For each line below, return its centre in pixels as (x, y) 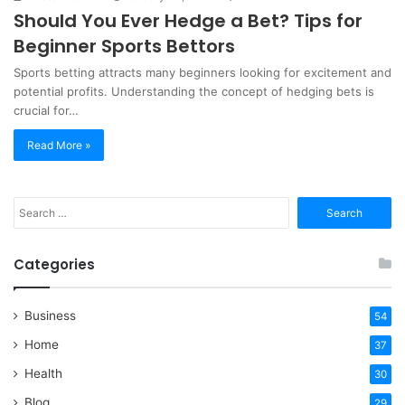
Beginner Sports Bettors (124, 46)
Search (308, 205)
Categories (54, 264)
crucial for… (46, 110)
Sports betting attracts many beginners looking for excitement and (202, 72)
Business (50, 315)
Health (43, 373)
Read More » (59, 145)
